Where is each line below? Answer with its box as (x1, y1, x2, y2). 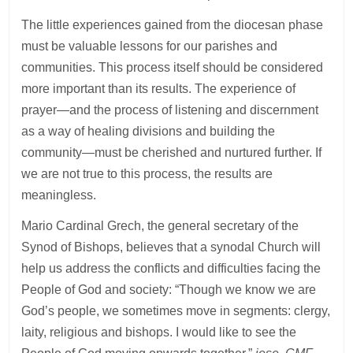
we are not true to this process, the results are (21, 167, 273, 181)
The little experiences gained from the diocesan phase (21, 18, 324, 32)
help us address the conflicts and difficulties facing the (21, 262, 321, 276)
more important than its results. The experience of (21, 82, 296, 96)
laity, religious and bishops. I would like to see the (21, 325, 297, 340)
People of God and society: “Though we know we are (21, 283, 317, 297)
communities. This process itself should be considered (21, 61, 324, 75)
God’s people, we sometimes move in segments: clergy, (21, 304, 331, 318)
